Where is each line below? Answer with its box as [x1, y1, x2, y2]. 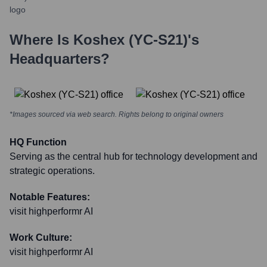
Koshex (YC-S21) [73, 32, 188, 48]
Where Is [10, 32, 73, 48]
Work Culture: [10, 232, 72, 243]
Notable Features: [10, 192, 90, 202]
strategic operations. [10, 166, 95, 176]
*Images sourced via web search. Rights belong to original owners [10, 110, 223, 119]
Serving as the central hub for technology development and [10, 151, 257, 162]
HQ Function [10, 137, 67, 147]
